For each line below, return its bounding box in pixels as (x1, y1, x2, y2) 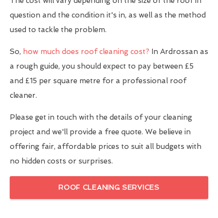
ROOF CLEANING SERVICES (58, 183, 160, 191)
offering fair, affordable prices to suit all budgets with (10, 142, 201, 151)
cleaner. (10, 91, 37, 100)
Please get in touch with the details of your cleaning (10, 112, 192, 122)
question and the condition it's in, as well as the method (10, 10, 206, 19)
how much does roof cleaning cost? (23, 47, 149, 56)
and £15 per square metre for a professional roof (10, 76, 186, 85)
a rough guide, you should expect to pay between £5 (10, 61, 194, 71)
